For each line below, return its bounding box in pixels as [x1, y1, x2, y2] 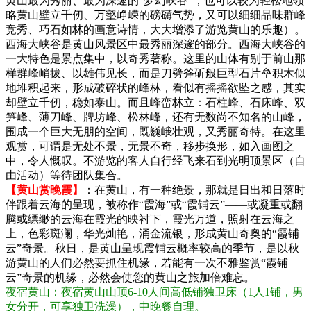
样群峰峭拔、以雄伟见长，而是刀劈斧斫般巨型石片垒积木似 [6, 67, 305, 79]
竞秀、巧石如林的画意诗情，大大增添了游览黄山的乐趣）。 [6, 23, 305, 35]
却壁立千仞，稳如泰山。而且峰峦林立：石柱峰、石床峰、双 [6, 96, 305, 108]
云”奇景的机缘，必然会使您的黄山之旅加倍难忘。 [6, 271, 255, 283]
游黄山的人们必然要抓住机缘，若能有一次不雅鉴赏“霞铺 [6, 256, 288, 269]
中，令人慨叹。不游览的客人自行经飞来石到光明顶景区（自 [6, 154, 305, 167]
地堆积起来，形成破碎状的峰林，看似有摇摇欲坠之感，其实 [6, 81, 305, 94]
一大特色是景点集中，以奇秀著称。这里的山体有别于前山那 [6, 52, 305, 65]
